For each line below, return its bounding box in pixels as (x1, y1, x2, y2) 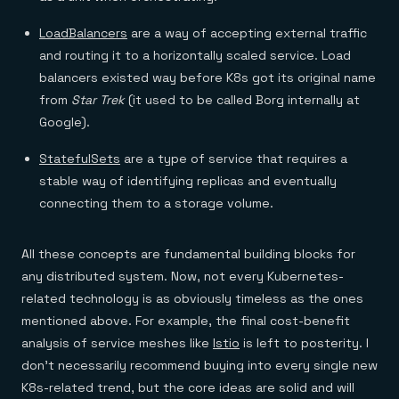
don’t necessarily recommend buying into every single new (21, 357, 378, 373)
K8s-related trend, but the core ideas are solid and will (21, 379, 354, 395)
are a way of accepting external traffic (127, 25, 367, 41)
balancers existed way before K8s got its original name (39, 69, 376, 85)
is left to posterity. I (240, 335, 369, 351)
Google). (39, 114, 90, 130)
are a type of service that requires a (120, 151, 347, 167)
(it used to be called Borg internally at (125, 92, 360, 108)
